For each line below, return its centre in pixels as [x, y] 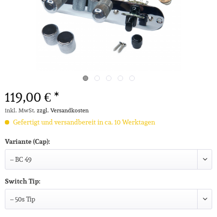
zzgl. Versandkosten [63, 110]
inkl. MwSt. [21, 110]
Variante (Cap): [27, 141]
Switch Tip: [23, 181]
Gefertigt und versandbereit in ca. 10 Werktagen [83, 122]
